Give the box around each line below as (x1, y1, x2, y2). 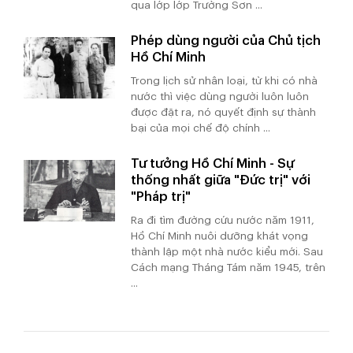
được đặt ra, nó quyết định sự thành (131, 107, 317, 118)
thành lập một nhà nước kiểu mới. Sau (131, 247, 324, 258)
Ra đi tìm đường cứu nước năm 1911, (131, 215, 315, 226)
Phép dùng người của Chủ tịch (131, 34, 321, 48)
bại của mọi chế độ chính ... (131, 123, 271, 134)
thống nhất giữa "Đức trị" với (131, 173, 311, 188)
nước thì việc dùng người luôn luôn (131, 91, 310, 102)
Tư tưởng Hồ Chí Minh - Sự (131, 157, 295, 171)
